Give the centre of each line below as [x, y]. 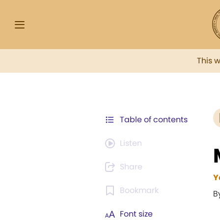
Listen [131, 143]
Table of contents [154, 120]
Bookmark [139, 190]
